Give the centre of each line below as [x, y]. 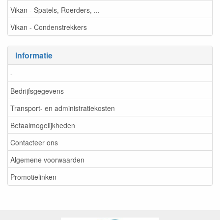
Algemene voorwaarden [47, 159]
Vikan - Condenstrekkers [49, 27]
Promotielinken [33, 177]
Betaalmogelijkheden [43, 125]
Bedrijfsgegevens [37, 91]
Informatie [34, 55]
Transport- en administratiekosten [63, 108]
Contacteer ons [34, 142]
